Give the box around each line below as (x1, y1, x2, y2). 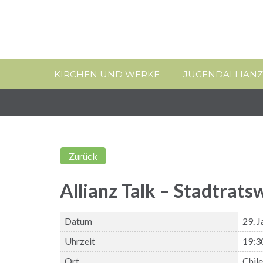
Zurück (69, 150, 97, 161)
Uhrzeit (64, 235, 95, 247)
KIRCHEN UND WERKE (54, 68, 160, 80)
